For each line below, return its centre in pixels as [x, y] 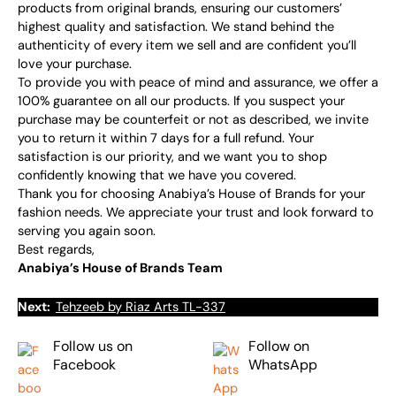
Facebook [84, 365]
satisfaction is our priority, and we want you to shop [172, 156]
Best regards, [56, 249]
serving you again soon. [87, 231]
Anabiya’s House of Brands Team [120, 268]
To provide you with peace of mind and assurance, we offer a [198, 82]
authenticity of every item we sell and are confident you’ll [187, 45]
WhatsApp [282, 365]
